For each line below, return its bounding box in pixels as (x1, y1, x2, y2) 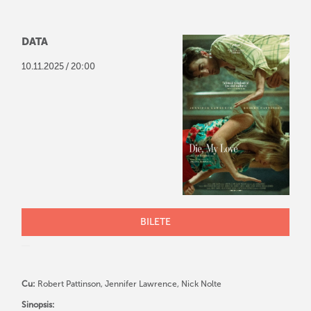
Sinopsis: (22, 299, 56, 310)
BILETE (140, 216, 171, 228)
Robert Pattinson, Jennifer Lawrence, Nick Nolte (35, 278, 222, 289)
